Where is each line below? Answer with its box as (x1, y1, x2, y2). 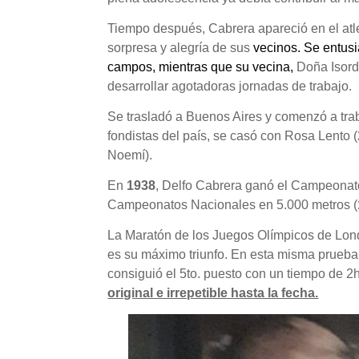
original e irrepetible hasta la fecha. (107, 286, 319, 301)
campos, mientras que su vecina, (107, 60, 294, 75)
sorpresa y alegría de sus (107, 41, 254, 55)
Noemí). (107, 148, 153, 163)
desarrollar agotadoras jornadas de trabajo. (107, 79, 353, 94)
